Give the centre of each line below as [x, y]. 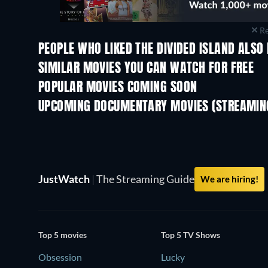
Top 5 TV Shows [191, 235]
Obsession [60, 257]
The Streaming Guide [144, 179]
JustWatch [65, 179]
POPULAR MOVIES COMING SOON [118, 88]
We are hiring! [229, 179]
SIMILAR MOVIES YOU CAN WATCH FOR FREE [146, 68]
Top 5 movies [63, 235]
